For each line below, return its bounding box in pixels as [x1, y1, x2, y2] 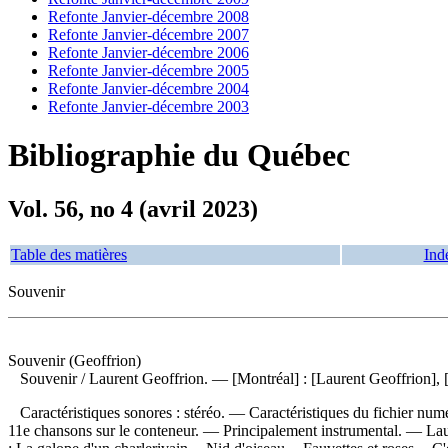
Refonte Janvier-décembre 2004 [48, 80, 249, 97]
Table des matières [11, 245, 127, 263]
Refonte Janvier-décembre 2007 [48, 26, 249, 43]
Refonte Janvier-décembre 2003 [48, 98, 249, 115]
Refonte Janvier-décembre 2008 [48, 8, 249, 25]
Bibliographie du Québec [8, 137, 350, 174]
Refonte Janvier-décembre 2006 [48, 44, 249, 61]
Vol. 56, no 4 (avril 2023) [8, 195, 258, 222]
